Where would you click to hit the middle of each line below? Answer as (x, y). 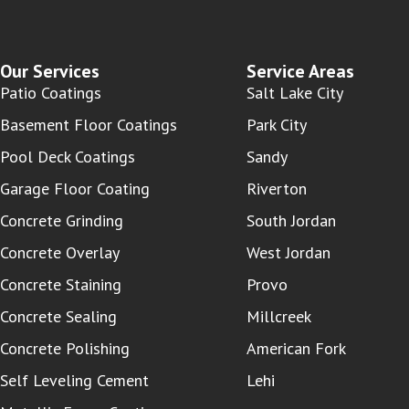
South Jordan (292, 220)
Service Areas (301, 71)
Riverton (277, 188)
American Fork (297, 348)
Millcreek (279, 316)
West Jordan (289, 252)
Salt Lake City (295, 92)
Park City (277, 124)
